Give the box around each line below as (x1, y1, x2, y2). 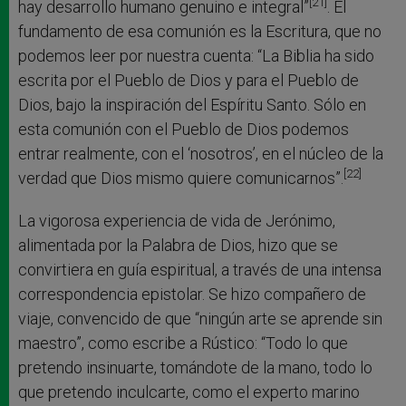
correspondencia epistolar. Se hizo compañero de (18, 284, 366, 304)
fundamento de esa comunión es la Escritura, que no (18, 21, 382, 41)
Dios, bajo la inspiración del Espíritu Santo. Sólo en (18, 94, 366, 114)
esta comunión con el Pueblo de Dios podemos (18, 119, 349, 139)
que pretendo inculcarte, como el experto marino (18, 382, 360, 401)
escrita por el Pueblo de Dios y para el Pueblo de (18, 70, 359, 90)
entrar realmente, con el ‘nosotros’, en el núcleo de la (18, 143, 383, 163)
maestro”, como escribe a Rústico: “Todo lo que (18, 333, 348, 353)
